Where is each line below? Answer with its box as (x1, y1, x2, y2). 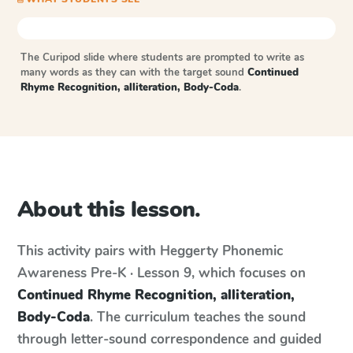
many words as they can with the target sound (20, 65, 247, 80)
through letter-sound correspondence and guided (17, 330, 321, 348)
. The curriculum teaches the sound (90, 308, 306, 326)
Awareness (17, 264, 87, 282)
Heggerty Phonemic (160, 242, 283, 260)
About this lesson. (17, 195, 201, 225)
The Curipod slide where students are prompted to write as (20, 50, 304, 65)
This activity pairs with (17, 242, 160, 260)
